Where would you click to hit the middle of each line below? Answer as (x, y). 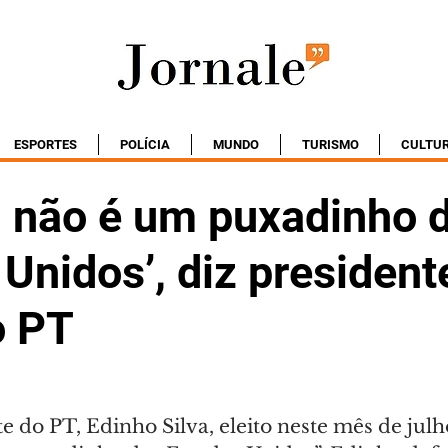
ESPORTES (45, 144)
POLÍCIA (145, 144)
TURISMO (330, 144)
